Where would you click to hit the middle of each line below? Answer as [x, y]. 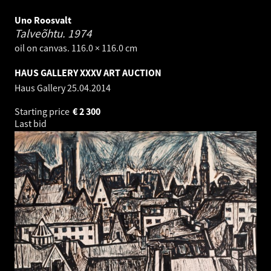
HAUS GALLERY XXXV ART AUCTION [88, 73]
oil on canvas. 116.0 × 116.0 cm [76, 48]
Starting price [43, 112]
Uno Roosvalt [43, 20]
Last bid [31, 124]
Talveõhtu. [41, 34]
